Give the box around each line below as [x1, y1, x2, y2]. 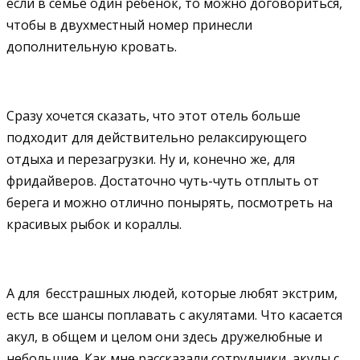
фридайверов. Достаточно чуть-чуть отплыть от [6, 171, 319, 190]
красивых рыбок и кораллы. [6, 215, 182, 233]
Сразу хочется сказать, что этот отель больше [6, 106, 301, 125]
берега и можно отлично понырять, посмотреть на [6, 193, 333, 211]
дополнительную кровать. [6, 37, 177, 55]
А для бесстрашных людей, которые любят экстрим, [6, 284, 337, 302]
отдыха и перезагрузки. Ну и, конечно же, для [6, 149, 295, 168]
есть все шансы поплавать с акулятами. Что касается [6, 305, 342, 324]
